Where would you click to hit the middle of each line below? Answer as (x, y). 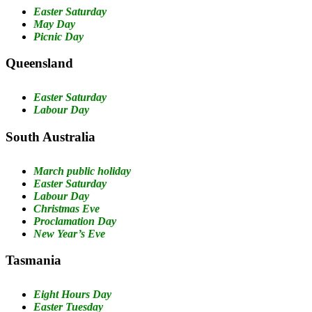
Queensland (39, 63)
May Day (54, 24)
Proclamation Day (75, 221)
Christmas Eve (67, 208)
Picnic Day (58, 36)
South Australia (50, 136)
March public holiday (82, 171)
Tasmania (33, 260)
